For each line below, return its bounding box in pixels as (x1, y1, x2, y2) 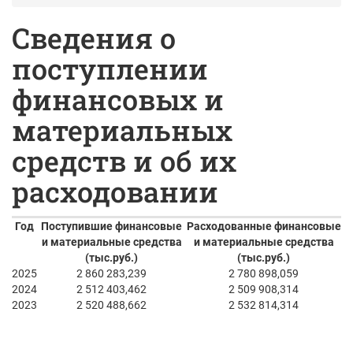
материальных (12, 111, 232, 149)
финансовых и (12, 80, 224, 118)
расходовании (12, 173, 218, 210)
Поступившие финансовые (41, 220, 182, 232)
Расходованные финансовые (186, 220, 341, 232)
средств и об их (12, 142, 236, 180)
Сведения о (12, 19, 176, 57)
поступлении (12, 50, 208, 87)
